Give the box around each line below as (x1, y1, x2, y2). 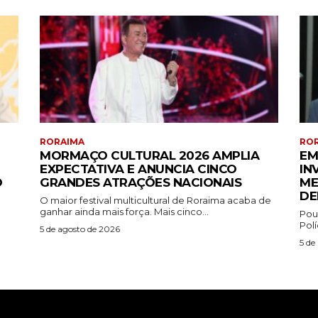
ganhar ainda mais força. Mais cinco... (40, 206, 209, 218)
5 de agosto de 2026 (40, 224, 120, 235)
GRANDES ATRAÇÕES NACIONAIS (40, 175, 241, 190)
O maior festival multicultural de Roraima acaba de (40, 194, 271, 207)
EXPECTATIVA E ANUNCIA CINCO (40, 162, 237, 177)
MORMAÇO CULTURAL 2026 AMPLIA (40, 148, 259, 163)
